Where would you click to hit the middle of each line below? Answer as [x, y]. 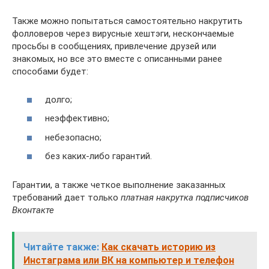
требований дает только [66, 198]
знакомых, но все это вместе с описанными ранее [117, 59]
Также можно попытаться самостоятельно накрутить [127, 21]
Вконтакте [33, 210]
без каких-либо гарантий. [98, 156]
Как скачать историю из [159, 247]
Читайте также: [61, 247]
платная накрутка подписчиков [185, 198]
